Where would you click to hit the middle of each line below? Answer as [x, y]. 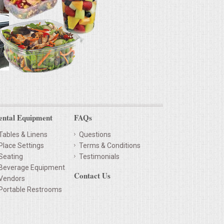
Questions [95, 135]
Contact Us [92, 176]
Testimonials [99, 157]
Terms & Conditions [110, 146]
